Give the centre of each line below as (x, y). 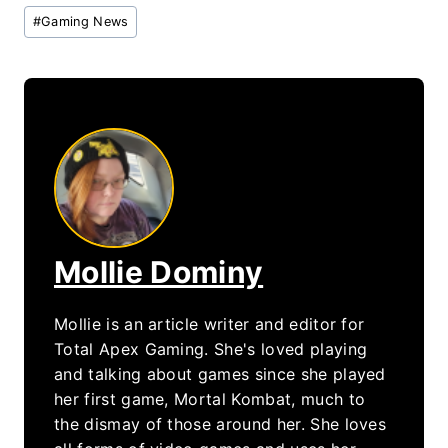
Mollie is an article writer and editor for (209, 323)
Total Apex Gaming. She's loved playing (211, 348)
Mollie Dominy (159, 271)
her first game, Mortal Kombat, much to (210, 398)
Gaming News (85, 21)
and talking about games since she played (220, 373)
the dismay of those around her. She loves (220, 423)
